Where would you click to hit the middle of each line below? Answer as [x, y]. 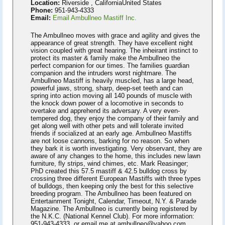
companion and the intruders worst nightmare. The [103, 73]
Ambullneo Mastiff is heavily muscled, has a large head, [112, 80]
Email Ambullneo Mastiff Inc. [95, 18]
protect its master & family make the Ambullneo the [105, 58]
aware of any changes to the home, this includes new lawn [116, 156]
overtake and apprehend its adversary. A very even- [105, 110]
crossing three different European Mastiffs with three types [116, 178]
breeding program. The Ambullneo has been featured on [111, 193]
